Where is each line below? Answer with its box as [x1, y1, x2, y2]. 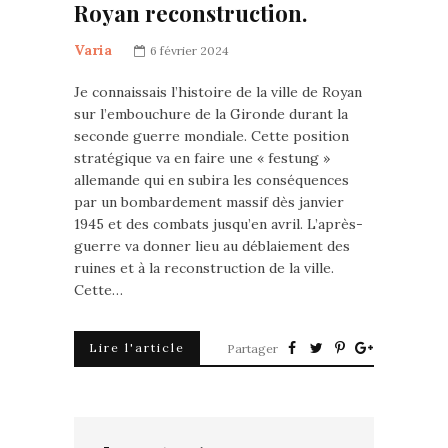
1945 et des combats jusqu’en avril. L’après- [74, 215, 363, 233]
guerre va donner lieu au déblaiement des [74, 237, 350, 255]
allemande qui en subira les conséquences [74, 171, 349, 189]
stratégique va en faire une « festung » [74, 149, 330, 167]
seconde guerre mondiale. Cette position [74, 127, 349, 145]
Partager [227, 341, 278, 356]
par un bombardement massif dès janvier [74, 193, 344, 211]
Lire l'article [89, 340, 185, 355]
